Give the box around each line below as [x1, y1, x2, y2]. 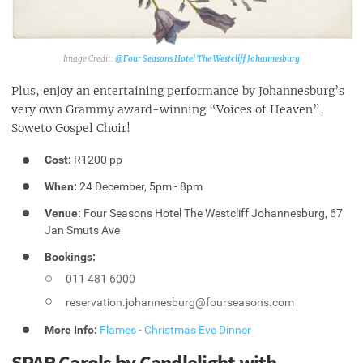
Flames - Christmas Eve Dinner [100, 322, 252, 336]
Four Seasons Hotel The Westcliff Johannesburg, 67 [81, 206, 344, 220]
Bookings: [45, 250, 96, 263]
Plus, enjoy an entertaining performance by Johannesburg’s [11, 83, 344, 99]
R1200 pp [71, 153, 123, 167]
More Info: [45, 322, 98, 336]
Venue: [45, 206, 82, 220]
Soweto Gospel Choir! [11, 121, 130, 136]
